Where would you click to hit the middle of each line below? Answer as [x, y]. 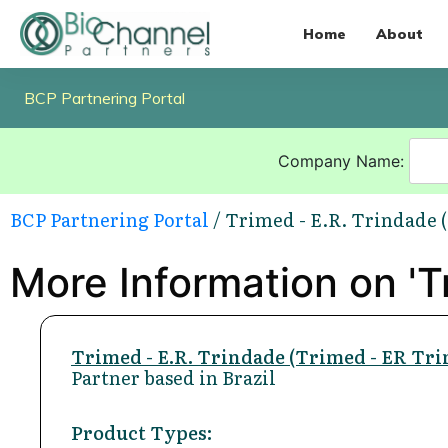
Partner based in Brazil [173, 377]
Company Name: [343, 160]
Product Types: [141, 432]
